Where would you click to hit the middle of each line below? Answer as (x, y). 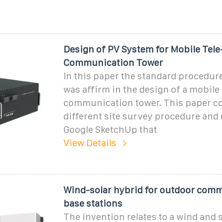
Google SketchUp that (110, 129)
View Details (90, 143)
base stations (93, 203)
